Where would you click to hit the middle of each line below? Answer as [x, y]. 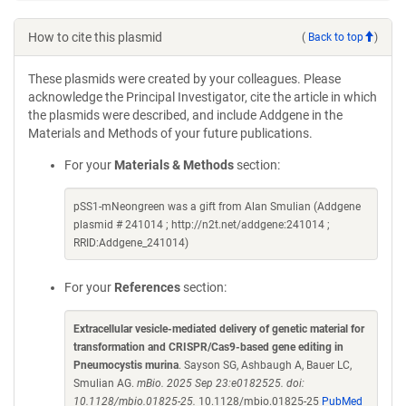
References [147, 287]
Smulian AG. [105, 383]
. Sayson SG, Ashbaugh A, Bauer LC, [265, 365]
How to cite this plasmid [95, 37]
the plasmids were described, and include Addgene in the [185, 115]
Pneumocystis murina [126, 365]
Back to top [336, 37]
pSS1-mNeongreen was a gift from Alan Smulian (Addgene [217, 207]
